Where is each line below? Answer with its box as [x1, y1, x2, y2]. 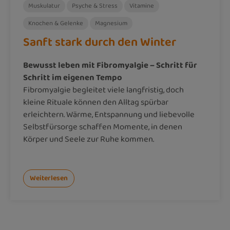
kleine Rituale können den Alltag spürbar [23, 95, 168, 109]
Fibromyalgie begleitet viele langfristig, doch [23, 83, 184, 97]
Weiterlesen [30, 172, 68, 184]
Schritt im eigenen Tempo [23, 71, 122, 84]
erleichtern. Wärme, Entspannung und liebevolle [23, 108, 195, 121]
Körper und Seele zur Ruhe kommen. [23, 132, 154, 146]
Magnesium [95, 18, 127, 28]
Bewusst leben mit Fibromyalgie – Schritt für [23, 59, 197, 72]
